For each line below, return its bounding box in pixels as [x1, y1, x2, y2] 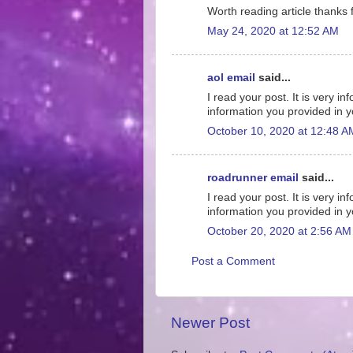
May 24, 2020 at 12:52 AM [207, 24, 339, 37]
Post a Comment [191, 255, 275, 267]
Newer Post [171, 314, 250, 331]
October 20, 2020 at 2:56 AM [207, 225, 351, 237]
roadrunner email [207, 172, 299, 184]
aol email [207, 72, 255, 84]
